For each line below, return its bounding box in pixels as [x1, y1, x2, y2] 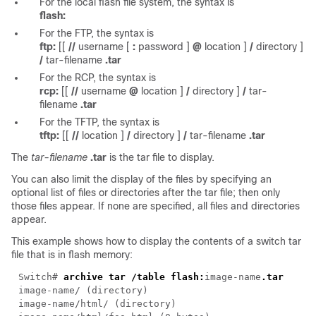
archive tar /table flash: [63, 272, 205, 282]
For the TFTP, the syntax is [39, 116, 159, 128]
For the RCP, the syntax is [39, 72, 156, 83]
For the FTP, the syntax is [39, 28, 154, 39]
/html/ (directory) [75, 298, 176, 309]
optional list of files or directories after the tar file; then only [11, 187, 280, 198]
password [138, 41, 183, 52]
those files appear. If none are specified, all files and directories [11, 200, 300, 212]
